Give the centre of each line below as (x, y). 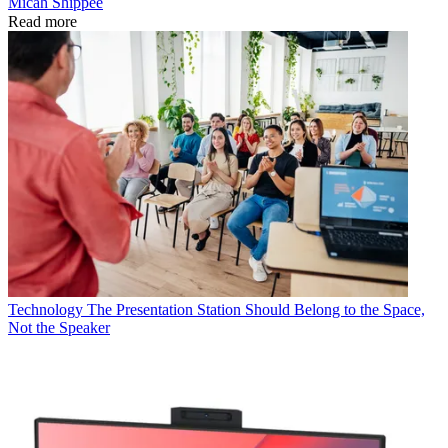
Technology (45, 310)
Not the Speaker (59, 328)
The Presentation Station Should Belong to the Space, (256, 310)
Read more (42, 21)
